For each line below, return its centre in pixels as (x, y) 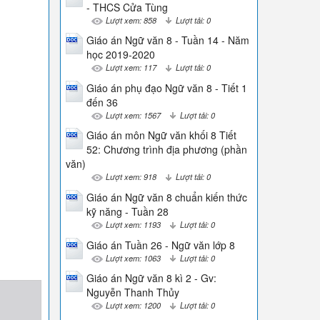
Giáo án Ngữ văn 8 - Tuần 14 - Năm (167, 40)
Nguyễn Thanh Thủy (132, 292)
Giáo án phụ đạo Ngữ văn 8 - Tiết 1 (166, 87)
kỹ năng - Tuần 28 (127, 211)
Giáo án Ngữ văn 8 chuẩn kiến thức (166, 197)
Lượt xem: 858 (131, 20)
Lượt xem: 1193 (133, 224)
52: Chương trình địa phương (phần (166, 150)
